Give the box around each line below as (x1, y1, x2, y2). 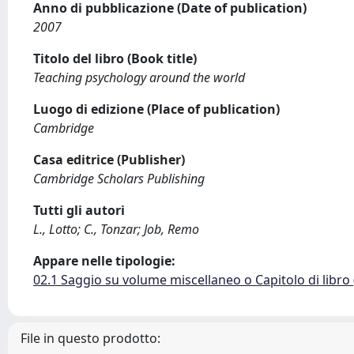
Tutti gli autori (33, 201, 125, 219)
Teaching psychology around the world (33, 69, 245, 86)
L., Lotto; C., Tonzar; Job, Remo (33, 220, 199, 238)
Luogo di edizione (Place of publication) (33, 100, 280, 118)
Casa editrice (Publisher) (33, 151, 185, 168)
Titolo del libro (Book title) (33, 50, 197, 67)
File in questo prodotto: (21, 330, 160, 347)
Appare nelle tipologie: (33, 252, 175, 269)
